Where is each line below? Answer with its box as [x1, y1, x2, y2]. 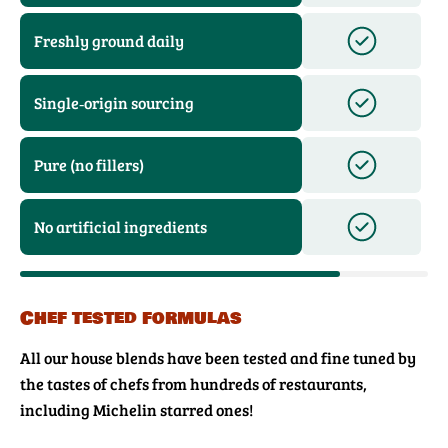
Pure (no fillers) [34, 154, 144, 176]
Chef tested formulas [20, 304, 242, 333]
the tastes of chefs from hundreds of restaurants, [20, 373, 367, 395]
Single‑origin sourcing [34, 92, 194, 114]
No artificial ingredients [34, 216, 207, 238]
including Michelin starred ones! [20, 399, 253, 421]
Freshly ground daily [34, 30, 184, 52]
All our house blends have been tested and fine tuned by [20, 347, 416, 369]
